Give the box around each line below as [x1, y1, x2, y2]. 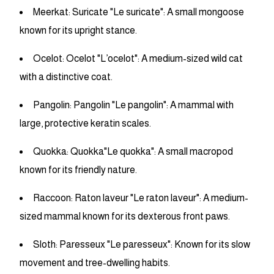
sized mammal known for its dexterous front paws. [20, 211, 230, 222]
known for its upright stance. [20, 25, 137, 36]
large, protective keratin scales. [20, 118, 151, 129]
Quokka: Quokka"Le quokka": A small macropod [33, 146, 233, 157]
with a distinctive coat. [20, 72, 113, 83]
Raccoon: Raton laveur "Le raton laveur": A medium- [33, 193, 248, 204]
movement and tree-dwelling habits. [20, 257, 170, 268]
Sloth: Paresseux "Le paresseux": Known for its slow [33, 239, 250, 250]
